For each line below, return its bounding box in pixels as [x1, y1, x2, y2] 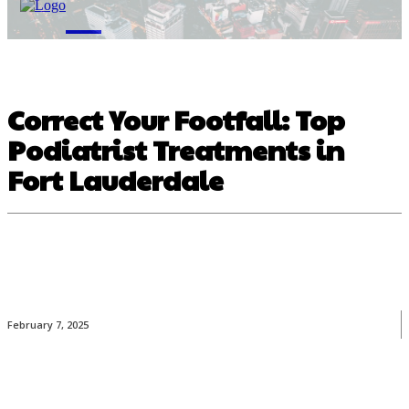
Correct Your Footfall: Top [7, 100, 345, 138]
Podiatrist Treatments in [7, 131, 344, 168]
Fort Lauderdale [7, 161, 224, 198]
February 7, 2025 [7, 318, 89, 332]
